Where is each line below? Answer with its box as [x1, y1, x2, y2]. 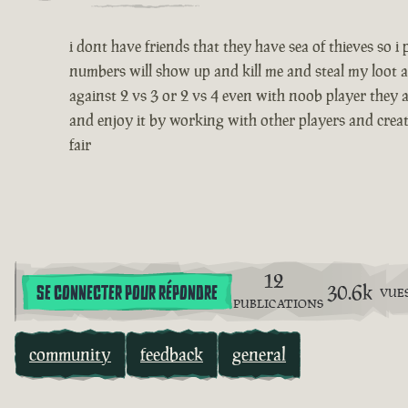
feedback [140, 342, 203, 367]
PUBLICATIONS [232, 296, 323, 312]
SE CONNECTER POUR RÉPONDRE [36, 279, 218, 307]
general [232, 342, 286, 367]
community [29, 342, 111, 367]
